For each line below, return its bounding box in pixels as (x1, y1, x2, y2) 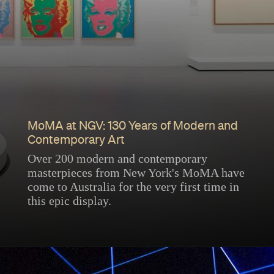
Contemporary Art (27, 135, 125, 147)
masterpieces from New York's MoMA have (27, 166, 245, 180)
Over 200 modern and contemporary (27, 152, 207, 166)
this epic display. (27, 194, 111, 208)
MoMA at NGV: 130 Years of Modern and (27, 120, 238, 133)
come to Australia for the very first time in (27, 180, 239, 194)
